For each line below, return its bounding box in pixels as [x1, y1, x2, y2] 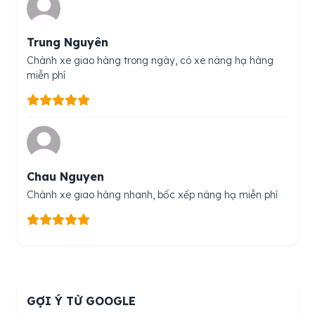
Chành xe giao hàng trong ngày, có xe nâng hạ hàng [27, 54, 274, 67]
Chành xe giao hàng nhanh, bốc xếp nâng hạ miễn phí [27, 188, 278, 202]
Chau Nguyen [27, 169, 104, 184]
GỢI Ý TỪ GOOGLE [27, 294, 136, 309]
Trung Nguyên [27, 35, 108, 50]
